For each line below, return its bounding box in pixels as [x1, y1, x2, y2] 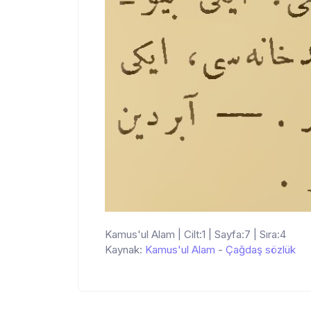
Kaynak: [105, 242, 145, 256]
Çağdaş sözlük [226, 242, 296, 256]
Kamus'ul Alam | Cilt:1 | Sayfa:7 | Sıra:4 [105, 227, 286, 241]
